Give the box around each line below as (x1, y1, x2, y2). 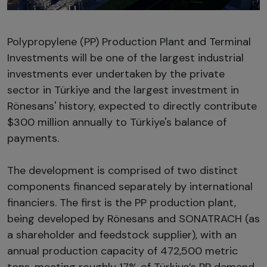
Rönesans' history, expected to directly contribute (7, 98, 257, 113)
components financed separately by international (7, 179, 253, 194)
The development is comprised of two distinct (7, 163, 238, 178)
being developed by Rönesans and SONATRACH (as (7, 211, 260, 226)
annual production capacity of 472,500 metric (7, 243, 238, 258)
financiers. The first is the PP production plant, (7, 195, 236, 210)
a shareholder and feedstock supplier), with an (7, 227, 237, 242)
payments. (7, 131, 59, 145)
